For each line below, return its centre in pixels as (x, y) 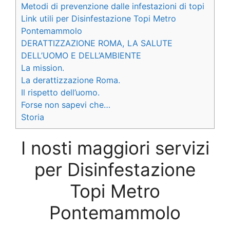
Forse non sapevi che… (66, 104)
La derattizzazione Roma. (71, 80)
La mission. (43, 68)
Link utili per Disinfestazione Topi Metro (99, 18)
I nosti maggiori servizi (115, 148)
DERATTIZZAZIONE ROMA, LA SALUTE (97, 43)
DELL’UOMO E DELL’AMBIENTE (81, 55)
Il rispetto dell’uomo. (60, 92)
